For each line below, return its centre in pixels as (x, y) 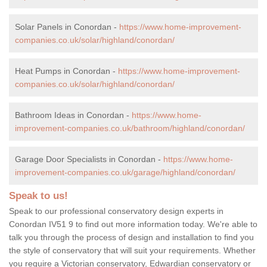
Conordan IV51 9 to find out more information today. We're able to (133, 224)
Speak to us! (38, 195)
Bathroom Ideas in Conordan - (73, 115)
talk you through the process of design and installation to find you (131, 237)
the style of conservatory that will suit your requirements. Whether (132, 250)
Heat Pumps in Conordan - (66, 71)
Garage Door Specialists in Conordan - (89, 159)
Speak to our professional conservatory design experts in (116, 211)
